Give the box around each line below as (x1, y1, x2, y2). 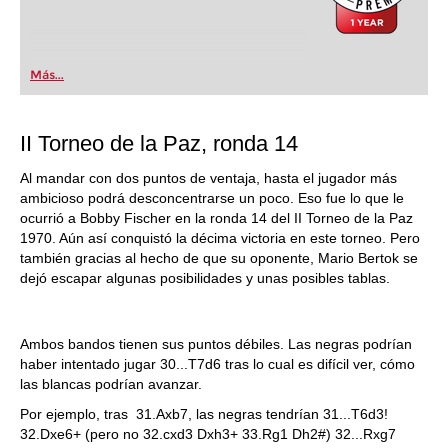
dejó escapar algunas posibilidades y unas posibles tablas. (20, 270, 394, 286)
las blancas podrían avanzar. (20, 376, 202, 392)
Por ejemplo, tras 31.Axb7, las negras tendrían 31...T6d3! (20, 406, 388, 422)
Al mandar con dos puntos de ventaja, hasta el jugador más (20, 170, 397, 186)
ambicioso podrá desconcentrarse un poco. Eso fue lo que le (20, 190, 404, 206)
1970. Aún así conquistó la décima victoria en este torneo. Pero (20, 230, 420, 246)
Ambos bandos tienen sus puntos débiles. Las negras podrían (20, 336, 412, 352)
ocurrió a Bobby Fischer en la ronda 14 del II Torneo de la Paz (20, 210, 413, 226)
